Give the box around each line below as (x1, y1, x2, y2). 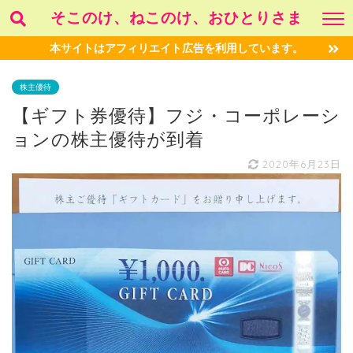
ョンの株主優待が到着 (12, 128, 204, 150)
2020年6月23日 (258, 158, 341, 170)
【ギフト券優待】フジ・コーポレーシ (12, 104, 340, 127)
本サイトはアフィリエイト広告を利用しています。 (50, 41, 303, 54)
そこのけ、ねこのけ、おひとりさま (50, 8, 303, 27)
